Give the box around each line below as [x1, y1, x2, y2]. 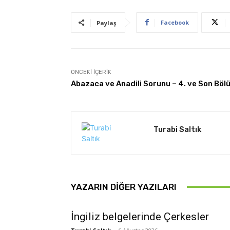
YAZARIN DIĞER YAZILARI [71, 181, 177, 192]
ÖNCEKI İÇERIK [71, 68, 111, 75]
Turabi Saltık [154, 124, 201, 134]
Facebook [161, 18, 189, 26]
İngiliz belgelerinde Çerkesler [71, 210, 209, 223]
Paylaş [97, 18, 116, 27]
